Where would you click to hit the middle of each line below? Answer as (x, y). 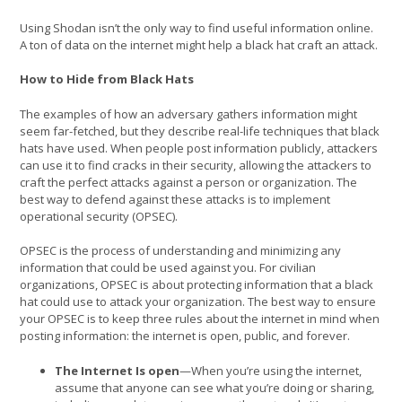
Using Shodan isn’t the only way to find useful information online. (197, 27)
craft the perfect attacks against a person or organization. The (188, 182)
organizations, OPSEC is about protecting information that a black (197, 284)
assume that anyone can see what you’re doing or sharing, (214, 387)
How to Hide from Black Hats (108, 79)
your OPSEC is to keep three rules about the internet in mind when (200, 319)
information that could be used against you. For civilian (168, 267)
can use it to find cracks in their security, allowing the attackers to (196, 165)
